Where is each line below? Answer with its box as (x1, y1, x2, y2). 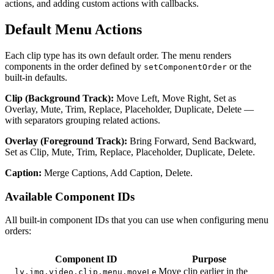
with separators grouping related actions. (5, 115, 160, 125)
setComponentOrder (144, 62, 227, 72)
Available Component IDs (5, 190, 135, 203)
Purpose (191, 254, 226, 265)
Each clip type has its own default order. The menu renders (5, 50, 231, 61)
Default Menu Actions (5, 21, 142, 38)
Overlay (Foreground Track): (5, 136, 127, 146)
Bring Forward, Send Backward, (127, 136, 256, 146)
